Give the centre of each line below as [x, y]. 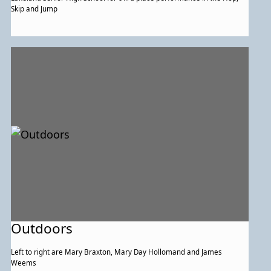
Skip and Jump [34, 8]
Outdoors [42, 228]
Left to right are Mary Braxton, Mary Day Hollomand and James [117, 252]
